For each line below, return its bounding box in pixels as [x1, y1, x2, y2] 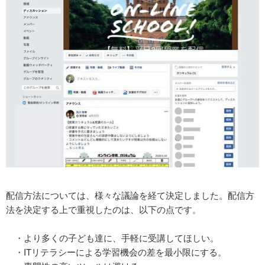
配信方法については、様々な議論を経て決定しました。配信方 [6, 189, 254, 202]
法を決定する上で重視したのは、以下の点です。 [6, 203, 201, 216]
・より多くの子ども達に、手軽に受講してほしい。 [6, 231, 219, 244]
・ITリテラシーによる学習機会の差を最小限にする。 [6, 245, 227, 258]
